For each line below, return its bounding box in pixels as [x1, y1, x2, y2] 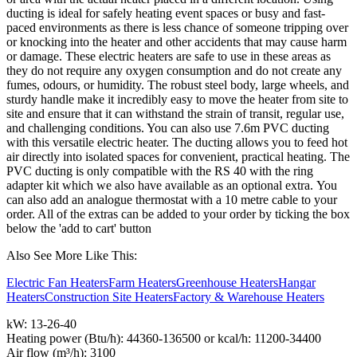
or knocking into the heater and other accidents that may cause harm [6, 35, 347, 49]
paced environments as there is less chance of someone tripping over [6, 21, 348, 35]
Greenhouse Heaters [176, 276, 278, 290]
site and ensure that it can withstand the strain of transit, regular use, [6, 107, 344, 121]
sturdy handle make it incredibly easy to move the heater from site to [6, 92, 348, 107]
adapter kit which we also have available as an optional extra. [6, 178, 316, 193]
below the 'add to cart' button [6, 222, 151, 236]
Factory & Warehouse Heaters [173, 290, 324, 304]
